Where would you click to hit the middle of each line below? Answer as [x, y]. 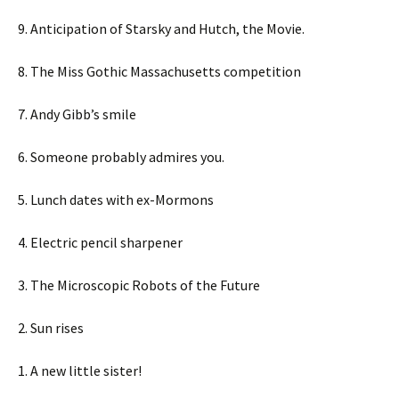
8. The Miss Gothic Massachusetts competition [159, 72]
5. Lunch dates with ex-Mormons [116, 200]
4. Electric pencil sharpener [100, 243]
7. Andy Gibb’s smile [77, 114]
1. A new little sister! [80, 371]
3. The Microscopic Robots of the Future [139, 285]
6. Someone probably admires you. [121, 157]
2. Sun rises [51, 328]
